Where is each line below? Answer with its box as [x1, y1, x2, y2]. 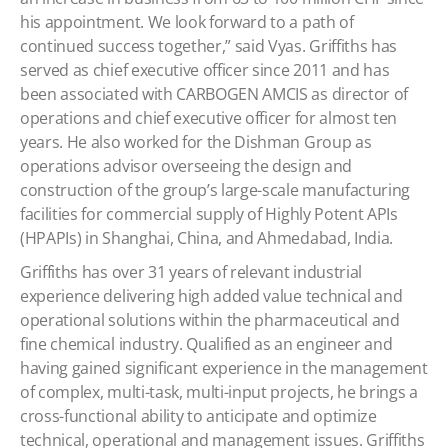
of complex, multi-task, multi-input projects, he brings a [20, 381, 418, 403]
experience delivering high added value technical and [20, 285, 403, 307]
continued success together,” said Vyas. [20, 35, 306, 57]
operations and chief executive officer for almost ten [20, 107, 398, 129]
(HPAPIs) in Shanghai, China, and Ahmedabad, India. [20, 227, 393, 249]
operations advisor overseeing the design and [20, 155, 352, 177]
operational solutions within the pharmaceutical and [20, 309, 400, 331]
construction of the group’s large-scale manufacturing [20, 179, 411, 201]
